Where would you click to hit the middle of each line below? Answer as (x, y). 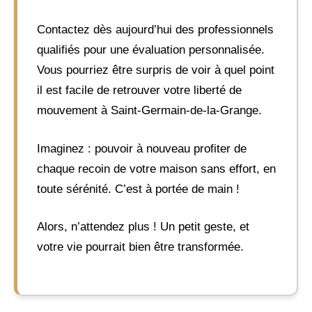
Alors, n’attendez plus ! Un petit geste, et (143, 227)
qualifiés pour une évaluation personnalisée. (151, 50)
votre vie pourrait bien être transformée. (140, 247)
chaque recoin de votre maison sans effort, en (156, 169)
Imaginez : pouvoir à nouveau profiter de (142, 148)
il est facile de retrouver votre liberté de (139, 90)
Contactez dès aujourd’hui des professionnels (155, 30)
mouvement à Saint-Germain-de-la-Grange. (149, 110)
